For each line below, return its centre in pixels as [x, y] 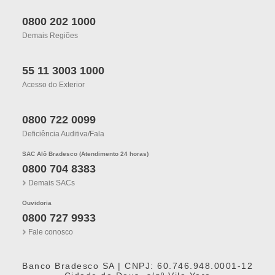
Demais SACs [52, 183]
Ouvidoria [37, 203]
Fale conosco [51, 232]
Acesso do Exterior [53, 85]
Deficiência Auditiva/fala [63, 134]
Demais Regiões [50, 36]
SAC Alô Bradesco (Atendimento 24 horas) [85, 154]
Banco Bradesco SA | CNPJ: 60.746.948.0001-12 [137, 266]
